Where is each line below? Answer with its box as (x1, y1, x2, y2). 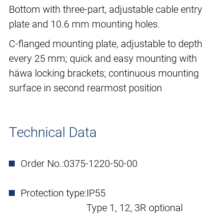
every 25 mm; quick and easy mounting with (9, 53, 197, 65)
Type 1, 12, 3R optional (86, 202, 183, 214)
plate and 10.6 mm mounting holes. (9, 18, 160, 30)
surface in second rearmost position (9, 82, 162, 94)
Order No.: (21, 158, 64, 170)
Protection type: (21, 187, 86, 199)
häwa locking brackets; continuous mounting (9, 67, 199, 80)
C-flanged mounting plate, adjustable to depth (9, 38, 202, 50)
